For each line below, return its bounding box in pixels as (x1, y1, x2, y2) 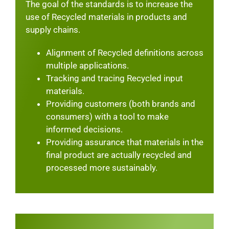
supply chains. (25, 24, 80, 35)
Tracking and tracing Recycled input (45, 73, 183, 83)
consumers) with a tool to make (45, 111, 169, 122)
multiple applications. (45, 60, 129, 71)
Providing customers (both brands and (45, 98, 195, 109)
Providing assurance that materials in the (45, 136, 203, 147)
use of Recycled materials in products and (25, 11, 187, 22)
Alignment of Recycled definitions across (45, 47, 203, 58)
